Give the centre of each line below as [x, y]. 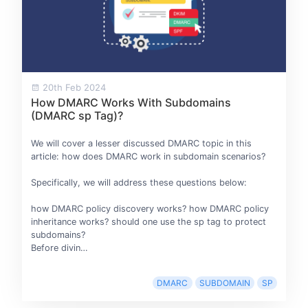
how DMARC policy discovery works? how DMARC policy [150, 208]
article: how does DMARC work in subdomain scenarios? [148, 156]
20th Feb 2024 [73, 87]
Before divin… [59, 247]
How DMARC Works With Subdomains [131, 102]
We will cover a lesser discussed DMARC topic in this [141, 143]
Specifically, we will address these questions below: [139, 182]
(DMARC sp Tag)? [77, 115]
